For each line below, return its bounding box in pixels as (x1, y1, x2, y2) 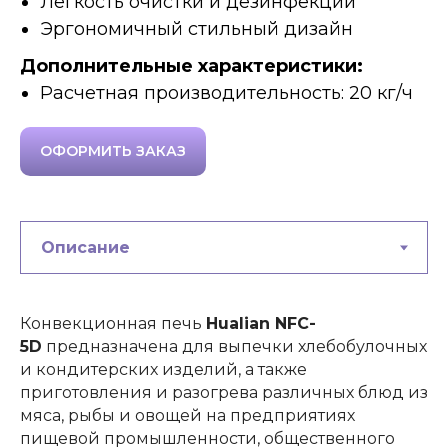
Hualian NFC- (206, 314, 316, 334)
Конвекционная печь (20, 314, 206, 334)
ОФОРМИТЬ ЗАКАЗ (40, 142, 186, 161)
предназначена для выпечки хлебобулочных (42, 337, 427, 357)
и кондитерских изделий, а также (20, 360, 307, 380)
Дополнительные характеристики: (20, 55, 363, 77)
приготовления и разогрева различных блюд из (20, 383, 428, 403)
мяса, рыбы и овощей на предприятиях (20, 406, 355, 426)
